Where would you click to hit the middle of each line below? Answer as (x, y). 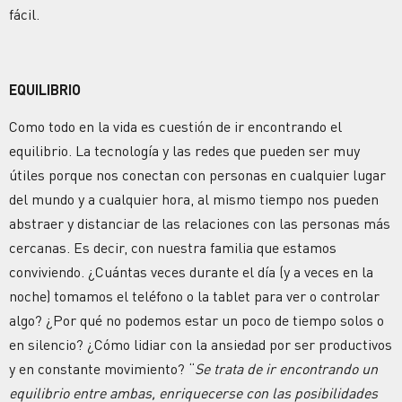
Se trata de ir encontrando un (286, 369)
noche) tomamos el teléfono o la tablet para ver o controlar (194, 297)
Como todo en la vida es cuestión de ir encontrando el (175, 127)
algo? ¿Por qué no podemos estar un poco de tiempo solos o (197, 321)
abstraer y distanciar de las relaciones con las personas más (200, 224)
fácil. (24, 14)
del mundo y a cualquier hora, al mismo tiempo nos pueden (194, 200)
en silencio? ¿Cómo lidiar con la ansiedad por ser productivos (201, 345)
